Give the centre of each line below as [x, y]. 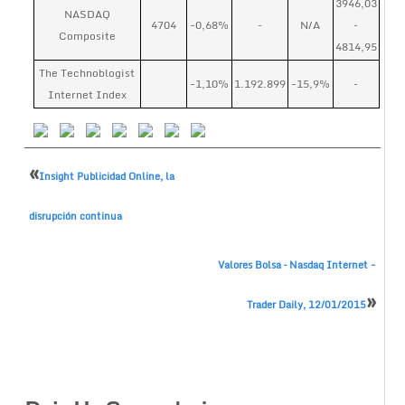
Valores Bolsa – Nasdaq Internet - [297, 265]
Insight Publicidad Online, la [106, 176]
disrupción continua [75, 216]
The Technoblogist [87, 73]
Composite [87, 36]
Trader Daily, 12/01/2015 [307, 305]
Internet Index [87, 94]
